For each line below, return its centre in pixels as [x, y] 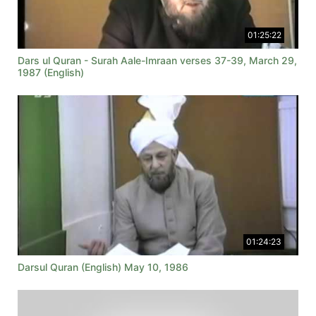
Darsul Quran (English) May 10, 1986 [103, 267]
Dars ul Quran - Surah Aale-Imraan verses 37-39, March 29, [157, 61]
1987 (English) [51, 73]
